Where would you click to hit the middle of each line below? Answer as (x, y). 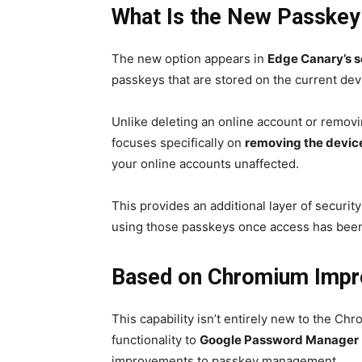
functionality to (156, 340)
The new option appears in (189, 59)
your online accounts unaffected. (205, 164)
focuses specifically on (178, 143)
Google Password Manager (279, 340)
